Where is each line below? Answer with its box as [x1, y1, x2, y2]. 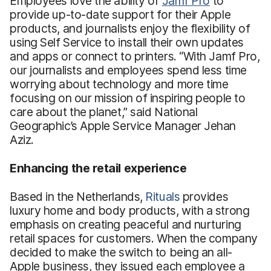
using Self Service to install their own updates [10, 34, 244, 50]
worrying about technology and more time [10, 76, 229, 91]
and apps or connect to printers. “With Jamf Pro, [10, 48, 260, 64]
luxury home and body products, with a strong [10, 203, 250, 218]
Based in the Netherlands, [10, 189, 146, 204]
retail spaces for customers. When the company [10, 230, 258, 246]
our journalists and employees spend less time [10, 62, 247, 77]
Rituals [145, 189, 180, 204]
